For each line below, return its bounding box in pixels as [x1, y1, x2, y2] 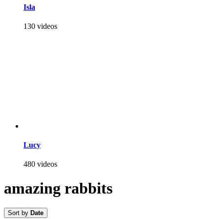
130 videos [23, 22, 57, 30]
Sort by [8, 209, 30, 217]
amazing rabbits [4, 179, 112, 197]
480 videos [23, 160, 57, 169]
